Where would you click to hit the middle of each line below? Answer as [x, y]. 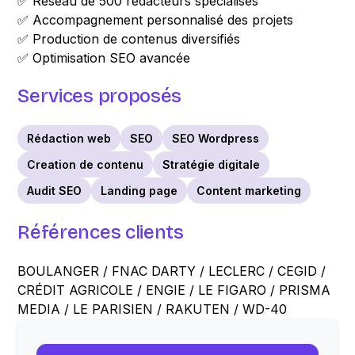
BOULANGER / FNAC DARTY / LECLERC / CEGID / [172, 271]
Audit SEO [55, 191]
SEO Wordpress [216, 138]
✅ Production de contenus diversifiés [129, 39]
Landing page [139, 191]
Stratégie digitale [212, 164]
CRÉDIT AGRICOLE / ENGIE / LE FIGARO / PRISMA [174, 290]
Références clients [101, 232]
